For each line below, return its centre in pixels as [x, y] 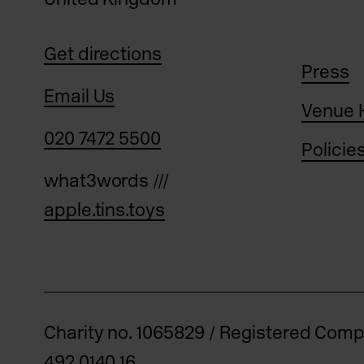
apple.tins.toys [104, 210]
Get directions [103, 54]
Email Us [79, 97]
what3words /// [106, 181]
